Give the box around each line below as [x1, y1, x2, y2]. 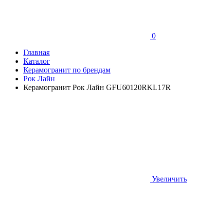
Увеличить [152, 175, 187, 183]
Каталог [23, 57, 50, 66]
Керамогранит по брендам [23, 66, 110, 74]
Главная [23, 48, 50, 57]
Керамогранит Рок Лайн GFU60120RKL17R [23, 83, 171, 92]
